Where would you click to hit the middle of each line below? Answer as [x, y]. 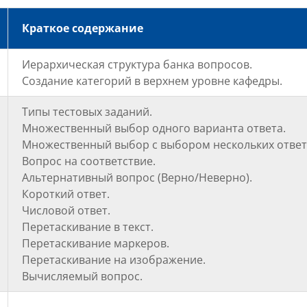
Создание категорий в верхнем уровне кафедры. [152, 81]
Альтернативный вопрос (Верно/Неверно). [137, 177]
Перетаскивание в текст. [88, 226]
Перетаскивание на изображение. [114, 259]
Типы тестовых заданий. [87, 111]
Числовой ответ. [66, 210]
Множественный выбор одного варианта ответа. [154, 128]
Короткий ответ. [66, 194]
